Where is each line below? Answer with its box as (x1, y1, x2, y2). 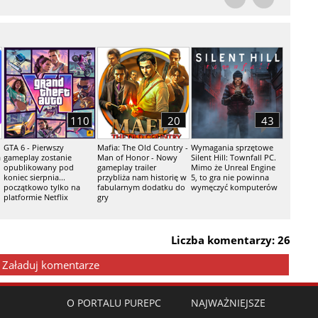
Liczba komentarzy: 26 (171, 233, 290, 247)
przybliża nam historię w (97, 172, 187, 182)
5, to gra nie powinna (191, 172, 269, 182)
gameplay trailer (97, 162, 156, 172)
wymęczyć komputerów (191, 182, 278, 192)
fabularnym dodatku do (97, 182, 185, 192)
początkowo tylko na (4, 182, 80, 192)
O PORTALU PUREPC (67, 296, 161, 309)
